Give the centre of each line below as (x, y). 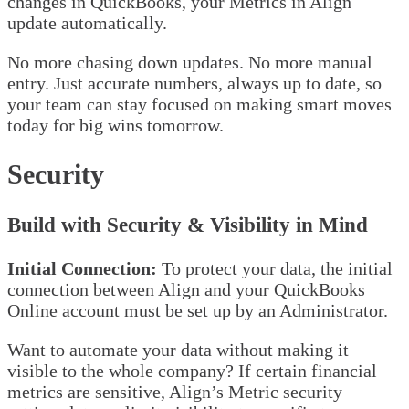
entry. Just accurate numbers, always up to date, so (194, 83)
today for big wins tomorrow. (115, 125)
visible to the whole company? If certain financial (192, 370)
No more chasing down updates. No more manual (190, 62)
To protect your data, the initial (275, 268)
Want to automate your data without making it (178, 349)
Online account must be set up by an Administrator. (198, 310)
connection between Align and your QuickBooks (186, 289)
